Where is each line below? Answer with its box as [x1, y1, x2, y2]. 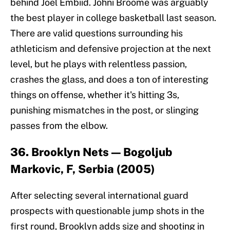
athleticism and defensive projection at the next [10, 43, 211, 54]
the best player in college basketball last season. [10, 12, 216, 24]
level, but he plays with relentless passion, [10, 59, 187, 70]
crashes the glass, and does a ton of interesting [10, 74, 208, 85]
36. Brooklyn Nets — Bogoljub [10, 145, 172, 159]
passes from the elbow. [10, 120, 108, 131]
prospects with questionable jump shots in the [10, 205, 204, 217]
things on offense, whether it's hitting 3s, [10, 89, 179, 101]
